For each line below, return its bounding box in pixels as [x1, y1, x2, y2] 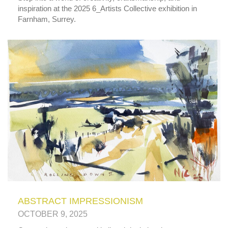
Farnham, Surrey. [18, 14, 76, 23]
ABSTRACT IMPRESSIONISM [18, 196, 143, 207]
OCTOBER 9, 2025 [18, 210, 88, 219]
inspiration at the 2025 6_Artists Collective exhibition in [18, 4, 197, 13]
